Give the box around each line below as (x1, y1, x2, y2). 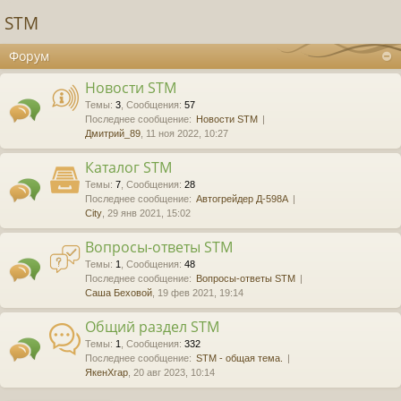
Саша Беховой (85, 287, 152, 299)
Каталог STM (85, 158, 172, 178)
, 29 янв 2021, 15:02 (102, 208, 191, 219)
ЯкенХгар (85, 367, 128, 379)
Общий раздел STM (85, 317, 219, 337)
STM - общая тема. (196, 353, 283, 364)
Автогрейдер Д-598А (196, 193, 288, 205)
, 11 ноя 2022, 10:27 (141, 128, 228, 140)
